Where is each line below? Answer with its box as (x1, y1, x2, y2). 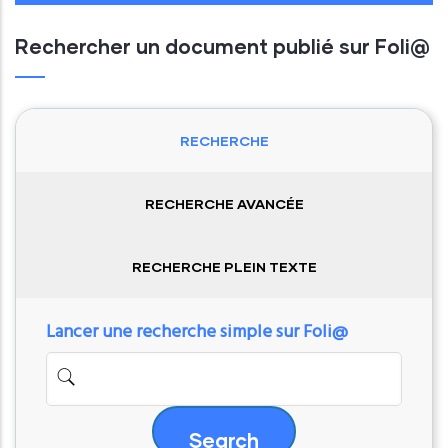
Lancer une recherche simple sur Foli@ (46, 317, 348, 347)
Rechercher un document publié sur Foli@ (15, 33, 430, 58)
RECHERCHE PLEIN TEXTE (131, 257, 317, 275)
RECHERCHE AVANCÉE (144, 194, 304, 212)
